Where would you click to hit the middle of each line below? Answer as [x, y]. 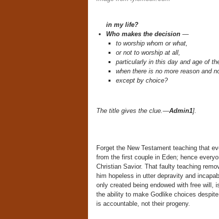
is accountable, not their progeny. [143, 204]
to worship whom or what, [152, 43]
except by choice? [142, 80]
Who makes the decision [143, 34]
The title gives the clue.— [132, 111]
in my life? [122, 25]
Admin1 [181, 111]
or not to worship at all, [148, 53]
